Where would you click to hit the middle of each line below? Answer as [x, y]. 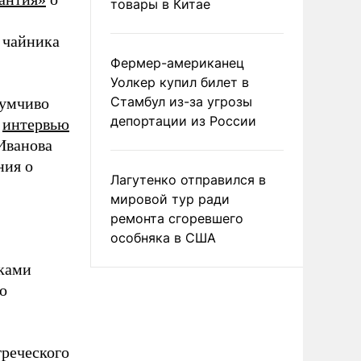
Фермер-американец [177, 63]
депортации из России [183, 121]
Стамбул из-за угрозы [181, 102]
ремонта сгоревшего [177, 218]
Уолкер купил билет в [180, 82]
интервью [36, 124]
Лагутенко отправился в [188, 180]
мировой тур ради [170, 199]
